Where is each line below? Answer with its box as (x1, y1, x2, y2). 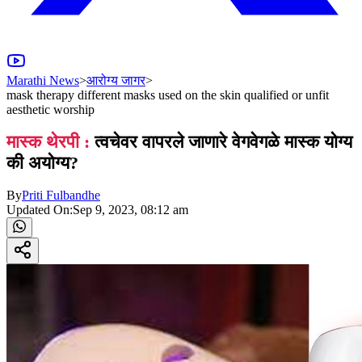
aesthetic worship (6, 102, 95, 116)
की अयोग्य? (6, 153, 78, 174)
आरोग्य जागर (86, 73, 145, 87)
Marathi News (6, 73, 79, 87)
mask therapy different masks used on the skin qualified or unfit (6, 87, 329, 102)
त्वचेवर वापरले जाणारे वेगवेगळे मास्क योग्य (90, 132, 352, 153)
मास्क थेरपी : (6, 132, 90, 153)
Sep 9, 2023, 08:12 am (73, 203, 188, 217)
